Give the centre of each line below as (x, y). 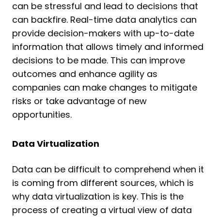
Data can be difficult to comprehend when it (108, 169)
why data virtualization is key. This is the (98, 196)
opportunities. (43, 115)
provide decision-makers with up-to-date (103, 33)
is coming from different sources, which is (103, 183)
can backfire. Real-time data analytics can (104, 20)
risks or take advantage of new (79, 101)
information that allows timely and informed (108, 47)
